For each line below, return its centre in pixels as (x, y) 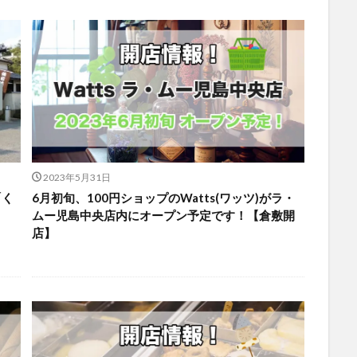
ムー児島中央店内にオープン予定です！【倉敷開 (163, 215)
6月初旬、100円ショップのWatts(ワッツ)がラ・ (163, 198)
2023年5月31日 (77, 177)
